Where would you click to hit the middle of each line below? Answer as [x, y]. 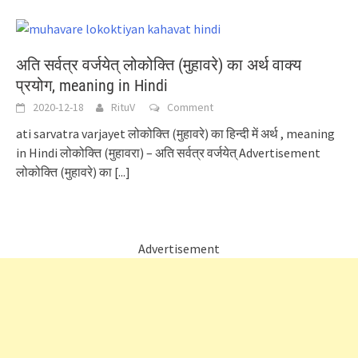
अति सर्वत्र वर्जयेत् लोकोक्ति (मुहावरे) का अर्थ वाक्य [159, 64]
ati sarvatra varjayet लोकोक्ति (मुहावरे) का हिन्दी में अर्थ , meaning [175, 133]
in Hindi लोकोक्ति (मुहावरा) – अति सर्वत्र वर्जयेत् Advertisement [168, 152]
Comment [190, 107]
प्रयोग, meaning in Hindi [92, 85]
